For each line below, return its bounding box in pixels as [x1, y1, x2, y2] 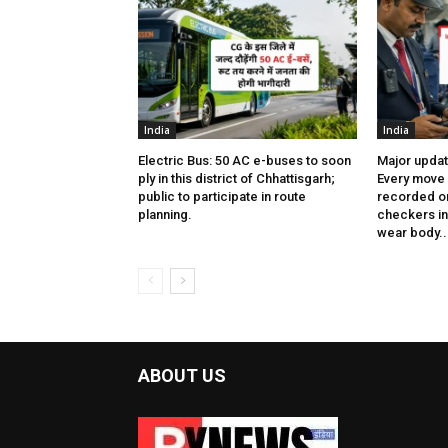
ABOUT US [138, 365, 226, 387]
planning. [138, 207, 192, 223]
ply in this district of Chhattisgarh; [138, 171, 335, 187]
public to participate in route [138, 189, 306, 205]
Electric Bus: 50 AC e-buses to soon [138, 153, 351, 169]
